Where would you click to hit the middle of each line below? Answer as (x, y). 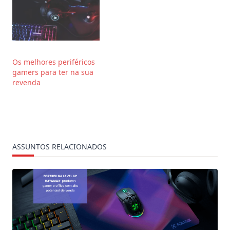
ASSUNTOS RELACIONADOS (60, 147)
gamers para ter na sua (53, 72)
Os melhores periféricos (54, 62)
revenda (27, 82)
